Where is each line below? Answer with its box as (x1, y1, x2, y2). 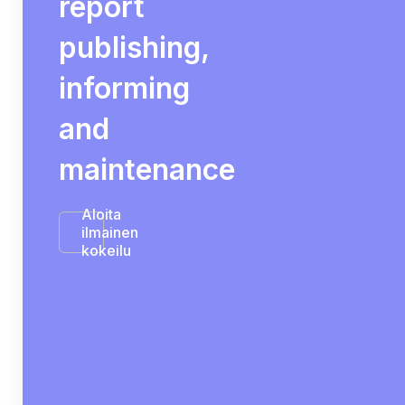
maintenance (59, 152, 235, 187)
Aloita (81, 205, 121, 223)
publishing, (59, 30, 209, 65)
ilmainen (81, 223, 138, 241)
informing (59, 71, 190, 106)
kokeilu (81, 241, 131, 259)
